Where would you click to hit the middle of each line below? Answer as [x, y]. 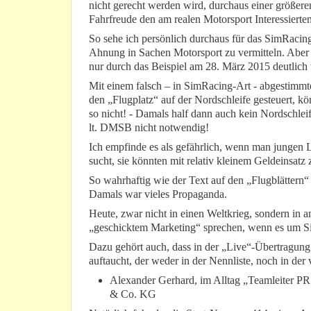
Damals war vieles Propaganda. [158, 194]
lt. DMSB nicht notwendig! [149, 128]
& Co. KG [133, 294]
